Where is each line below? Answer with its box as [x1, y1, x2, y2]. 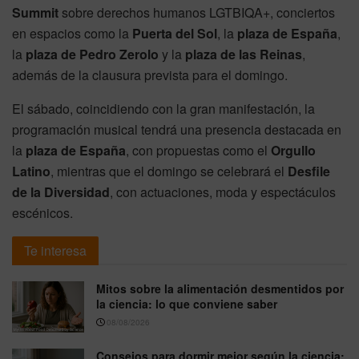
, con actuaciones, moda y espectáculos [110, 183, 336, 202]
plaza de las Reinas [185, 45, 302, 64]
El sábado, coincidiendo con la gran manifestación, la [12, 99, 315, 119]
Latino [12, 162, 50, 181]
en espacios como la [12, 24, 132, 43]
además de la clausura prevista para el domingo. [12, 66, 288, 85]
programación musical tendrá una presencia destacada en [12, 120, 341, 139]
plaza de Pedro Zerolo [26, 45, 159, 64]
